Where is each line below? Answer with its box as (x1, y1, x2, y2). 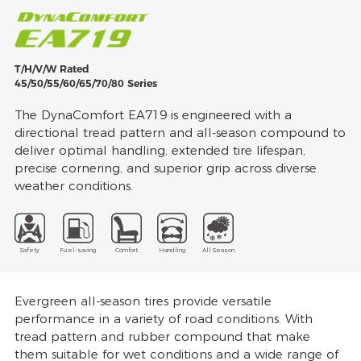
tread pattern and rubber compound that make (14, 328, 310, 344)
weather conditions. (14, 178, 133, 194)
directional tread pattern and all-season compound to (14, 125, 346, 141)
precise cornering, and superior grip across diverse (14, 160, 317, 176)
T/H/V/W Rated (14, 63, 89, 76)
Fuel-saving (60, 246, 97, 254)
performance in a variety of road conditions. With (14, 310, 313, 326)
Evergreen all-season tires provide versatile (14, 293, 272, 309)
